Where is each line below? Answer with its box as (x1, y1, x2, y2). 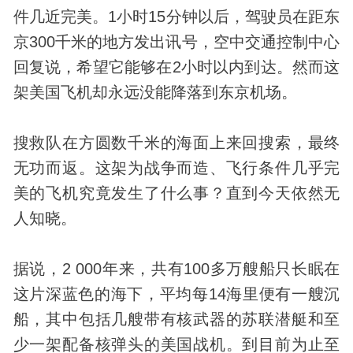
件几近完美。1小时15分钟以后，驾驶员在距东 (13, 7, 340, 25)
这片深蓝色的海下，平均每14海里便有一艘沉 (13, 284, 340, 303)
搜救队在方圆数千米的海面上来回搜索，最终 (13, 133, 340, 151)
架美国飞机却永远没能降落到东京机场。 (13, 83, 297, 101)
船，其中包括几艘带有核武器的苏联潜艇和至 (13, 310, 340, 328)
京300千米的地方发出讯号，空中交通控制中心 (13, 32, 340, 50)
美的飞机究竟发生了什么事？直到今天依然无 (13, 184, 340, 202)
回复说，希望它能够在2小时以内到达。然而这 (13, 58, 340, 76)
